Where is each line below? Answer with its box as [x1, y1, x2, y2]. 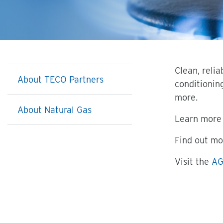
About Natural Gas [17, 105, 92, 115]
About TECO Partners [17, 74, 104, 85]
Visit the [175, 156, 212, 167]
